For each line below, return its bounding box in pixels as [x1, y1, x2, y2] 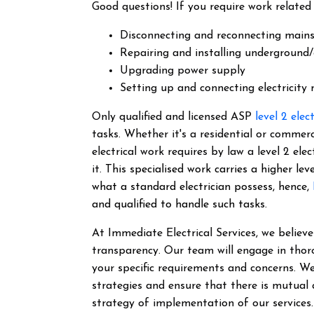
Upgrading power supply [120, 65, 246, 76]
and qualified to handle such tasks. [92, 199, 268, 210]
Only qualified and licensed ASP [92, 111, 256, 123]
